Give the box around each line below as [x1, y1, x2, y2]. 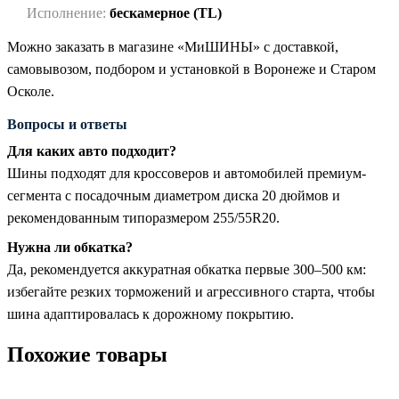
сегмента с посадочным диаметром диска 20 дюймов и [7, 187, 340, 203]
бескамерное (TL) [110, 4, 222, 20]
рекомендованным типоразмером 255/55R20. [7, 209, 280, 225]
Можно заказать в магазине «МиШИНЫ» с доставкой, [7, 38, 338, 54]
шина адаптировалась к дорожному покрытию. [7, 305, 294, 322]
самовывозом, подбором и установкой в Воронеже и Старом [7, 61, 376, 77]
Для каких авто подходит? [7, 142, 176, 159]
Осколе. [7, 83, 54, 99]
